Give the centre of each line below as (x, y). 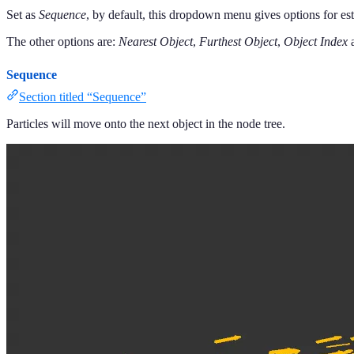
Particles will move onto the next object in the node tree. (146, 123)
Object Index (316, 41)
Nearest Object (156, 41)
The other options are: (62, 41)
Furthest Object (238, 41)
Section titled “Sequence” (83, 96)
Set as (23, 14)
